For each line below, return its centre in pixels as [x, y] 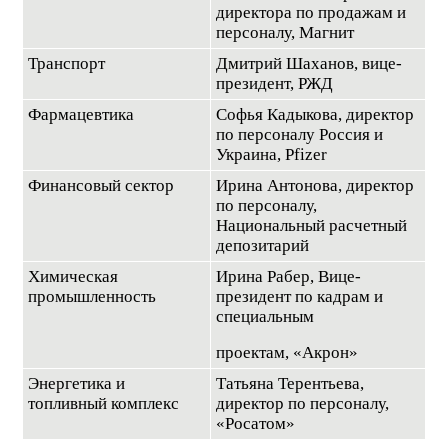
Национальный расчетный [311, 225]
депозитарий [262, 245]
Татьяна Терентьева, [290, 383]
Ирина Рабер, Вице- [288, 276]
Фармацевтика [81, 114]
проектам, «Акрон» [287, 352]
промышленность [92, 296]
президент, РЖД [274, 83]
